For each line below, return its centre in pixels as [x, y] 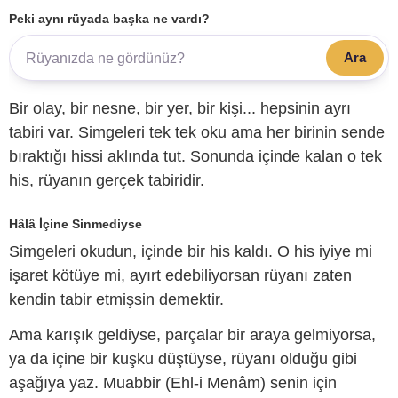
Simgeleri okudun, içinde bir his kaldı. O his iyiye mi [191, 252]
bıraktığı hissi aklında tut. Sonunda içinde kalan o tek [195, 157]
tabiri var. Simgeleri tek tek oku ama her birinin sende [197, 133]
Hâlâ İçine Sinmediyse [76, 223]
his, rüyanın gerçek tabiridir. [107, 181]
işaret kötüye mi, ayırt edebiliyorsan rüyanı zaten [180, 276]
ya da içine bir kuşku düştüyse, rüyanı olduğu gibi [183, 358]
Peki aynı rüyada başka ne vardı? [109, 18]
